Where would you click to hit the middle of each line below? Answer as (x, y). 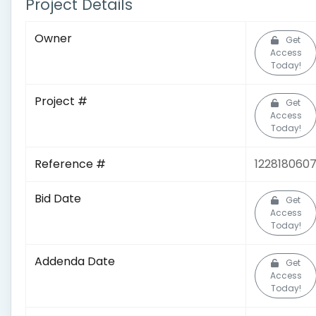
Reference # (70, 164)
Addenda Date (75, 261)
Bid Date (58, 199)
